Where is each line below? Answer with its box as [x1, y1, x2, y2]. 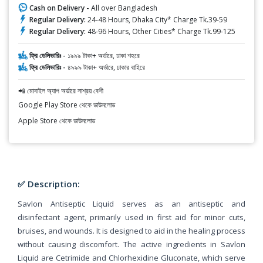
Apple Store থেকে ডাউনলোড [18, 115, 95, 126]
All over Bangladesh [91, 2, 157, 13]
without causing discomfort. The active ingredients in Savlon [18, 238, 245, 249]
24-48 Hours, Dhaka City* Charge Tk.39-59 [86, 14, 227, 25]
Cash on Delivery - [29, 2, 91, 13]
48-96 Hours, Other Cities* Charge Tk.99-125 [86, 26, 235, 36]
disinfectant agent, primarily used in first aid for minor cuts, [18, 211, 245, 222]
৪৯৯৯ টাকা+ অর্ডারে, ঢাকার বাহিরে [68, 62, 145, 72]
